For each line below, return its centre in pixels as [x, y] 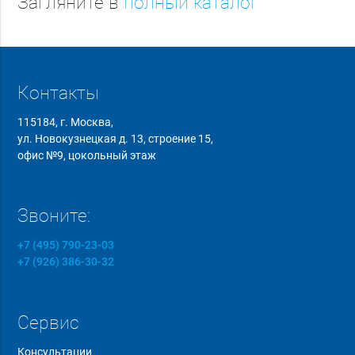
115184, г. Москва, [66, 122]
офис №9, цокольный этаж [87, 155]
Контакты [59, 93]
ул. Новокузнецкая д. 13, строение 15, [116, 138]
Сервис [49, 323]
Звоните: [54, 216]
